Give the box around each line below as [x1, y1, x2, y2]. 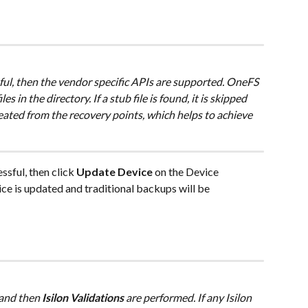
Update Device [76, 165, 153, 179]
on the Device [153, 165, 221, 179]
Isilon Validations [42, 290, 124, 304]
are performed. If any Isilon [124, 290, 254, 304]
